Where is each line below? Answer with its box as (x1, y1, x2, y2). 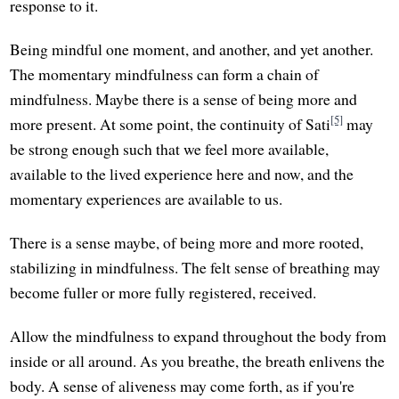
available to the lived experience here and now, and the (10, 163, 354, 185)
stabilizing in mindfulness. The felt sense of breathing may (10, 256, 381, 279)
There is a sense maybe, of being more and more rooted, (10, 232, 364, 254)
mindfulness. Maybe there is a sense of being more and (10, 88, 358, 110)
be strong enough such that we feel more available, (10, 138, 330, 160)
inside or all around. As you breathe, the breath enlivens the (10, 350, 386, 372)
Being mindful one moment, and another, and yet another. (10, 38, 374, 61)
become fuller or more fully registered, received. (10, 281, 317, 304)
